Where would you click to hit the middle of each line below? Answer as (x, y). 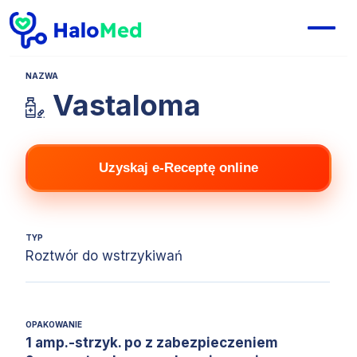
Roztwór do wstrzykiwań (104, 256)
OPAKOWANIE (54, 324)
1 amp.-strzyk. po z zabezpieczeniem (152, 343)
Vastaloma (127, 105)
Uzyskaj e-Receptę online (178, 168)
